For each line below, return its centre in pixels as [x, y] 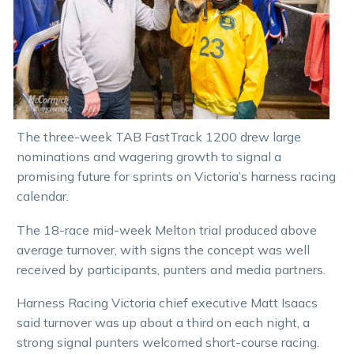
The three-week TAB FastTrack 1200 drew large [159, 137]
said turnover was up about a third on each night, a [163, 323]
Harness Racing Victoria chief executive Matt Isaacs [167, 303]
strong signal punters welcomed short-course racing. [168, 343]
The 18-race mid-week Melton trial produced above [167, 230]
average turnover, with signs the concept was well [163, 249]
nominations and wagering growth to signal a [149, 157]
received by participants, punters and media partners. [171, 269]
